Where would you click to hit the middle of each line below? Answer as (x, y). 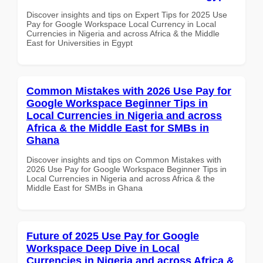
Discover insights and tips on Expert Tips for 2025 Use (127, 14)
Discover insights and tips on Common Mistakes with (124, 159)
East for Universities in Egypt (80, 43)
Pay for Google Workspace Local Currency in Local (121, 24)
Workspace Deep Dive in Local (103, 248)
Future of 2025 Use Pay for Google (113, 236)
